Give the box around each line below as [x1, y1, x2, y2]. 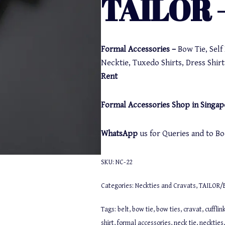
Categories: [100, 182, 135, 190]
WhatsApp [100, 129, 140, 139]
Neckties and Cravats [135, 182, 196, 190]
